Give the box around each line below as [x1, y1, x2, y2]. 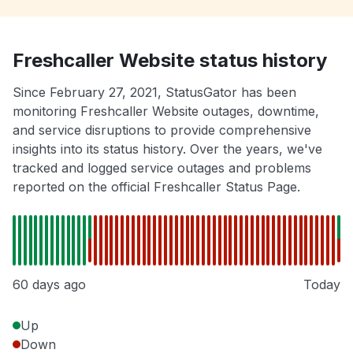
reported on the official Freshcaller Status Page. [13, 179, 300, 195]
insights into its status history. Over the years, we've [13, 141, 322, 158]
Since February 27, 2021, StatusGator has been [13, 84, 296, 101]
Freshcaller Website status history [13, 49, 327, 72]
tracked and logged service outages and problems [13, 160, 311, 176]
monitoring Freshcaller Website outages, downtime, [13, 103, 319, 120]
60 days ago [13, 277, 86, 293]
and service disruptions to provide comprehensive [13, 122, 311, 139]
